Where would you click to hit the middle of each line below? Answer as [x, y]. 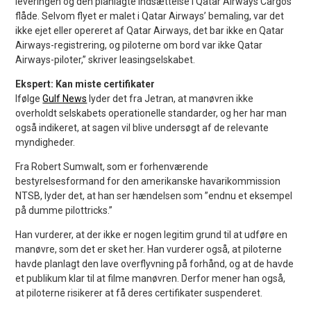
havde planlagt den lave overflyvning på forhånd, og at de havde [155, 264]
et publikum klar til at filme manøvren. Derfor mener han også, [151, 279]
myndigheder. [45, 143]
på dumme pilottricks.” [64, 211]
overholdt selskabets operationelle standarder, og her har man [151, 114]
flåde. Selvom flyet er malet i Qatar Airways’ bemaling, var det [150, 16]
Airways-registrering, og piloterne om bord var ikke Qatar [139, 45]
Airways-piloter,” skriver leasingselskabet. [106, 60]
